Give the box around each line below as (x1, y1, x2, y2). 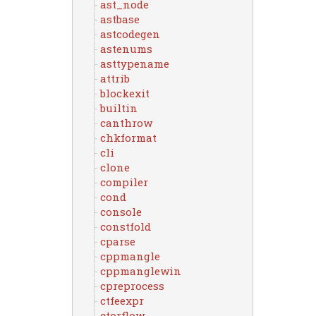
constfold (99, 219, 151, 233)
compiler (99, 175, 148, 189)
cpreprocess (99, 279, 164, 293)
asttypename (99, 56, 169, 71)
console (99, 205, 142, 219)
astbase (99, 12, 140, 26)
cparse (99, 234, 135, 248)
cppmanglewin (99, 264, 181, 278)
